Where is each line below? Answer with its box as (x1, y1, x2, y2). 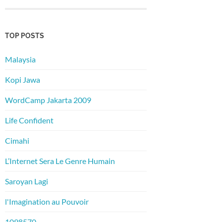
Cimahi (5, 136, 29, 146)
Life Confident (5, 115, 54, 125)
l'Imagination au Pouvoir (5, 197, 89, 207)
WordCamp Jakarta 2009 (5, 95, 91, 105)
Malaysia (5, 55, 36, 64)
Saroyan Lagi (5, 176, 48, 186)
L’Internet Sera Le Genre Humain (5, 156, 115, 166)
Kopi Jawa (5, 75, 40, 85)
